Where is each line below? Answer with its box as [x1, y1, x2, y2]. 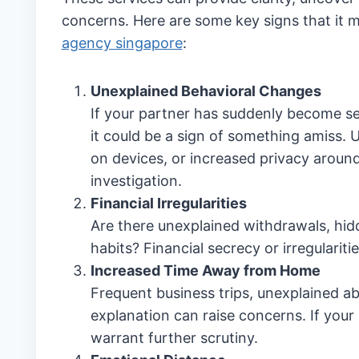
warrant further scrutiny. [90, 329, 258, 346]
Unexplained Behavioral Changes [90, 83, 321, 99]
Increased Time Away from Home [90, 262, 321, 279]
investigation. [90, 172, 182, 189]
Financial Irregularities [90, 195, 247, 212]
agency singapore [61, 34, 183, 51]
